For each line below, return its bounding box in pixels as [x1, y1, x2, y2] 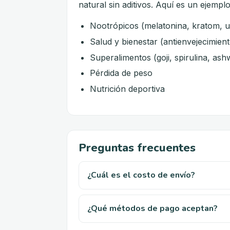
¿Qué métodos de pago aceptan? [87, 202, 218, 214]
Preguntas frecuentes [79, 140, 196, 156]
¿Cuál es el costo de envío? [87, 169, 195, 181]
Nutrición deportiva [90, 83, 165, 94]
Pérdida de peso [90, 68, 153, 79]
